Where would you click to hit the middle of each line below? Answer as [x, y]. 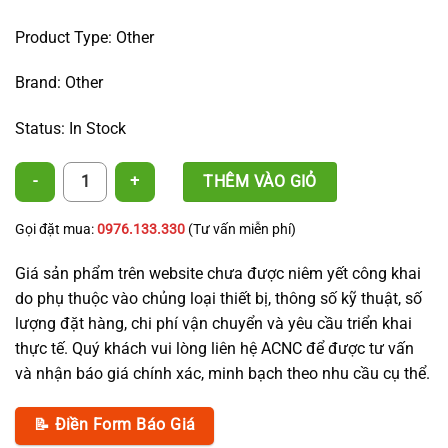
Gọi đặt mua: [56, 228]
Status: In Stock [70, 129]
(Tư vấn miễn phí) [240, 228]
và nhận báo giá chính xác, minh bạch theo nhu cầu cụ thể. [222, 373]
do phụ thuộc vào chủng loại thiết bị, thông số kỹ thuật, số [218, 298]
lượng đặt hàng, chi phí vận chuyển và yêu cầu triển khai [213, 323]
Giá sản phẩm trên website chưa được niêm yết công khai [218, 273]
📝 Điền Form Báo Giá [114, 424]
